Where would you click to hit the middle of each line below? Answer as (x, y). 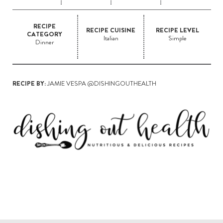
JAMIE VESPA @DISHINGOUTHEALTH (101, 84)
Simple (178, 38)
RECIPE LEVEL (178, 30)
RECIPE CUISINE (111, 30)
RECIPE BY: (29, 84)
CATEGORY (45, 34)
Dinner (45, 42)
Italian (111, 38)
